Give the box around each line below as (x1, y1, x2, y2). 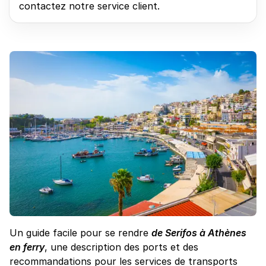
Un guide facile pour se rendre (9, 226, 151, 239)
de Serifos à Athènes (151, 226, 246, 239)
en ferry (9, 240, 45, 253)
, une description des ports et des (45, 240, 198, 253)
